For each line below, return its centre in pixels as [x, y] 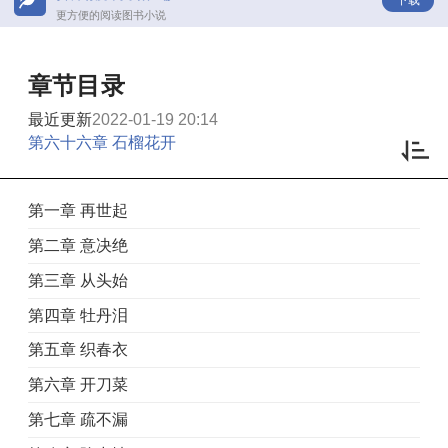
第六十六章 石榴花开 [102, 143]
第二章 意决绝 [78, 245]
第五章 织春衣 [78, 350]
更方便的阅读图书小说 [111, 14]
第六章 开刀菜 [78, 384]
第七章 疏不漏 [78, 419]
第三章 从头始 [78, 280]
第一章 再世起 [78, 211]
